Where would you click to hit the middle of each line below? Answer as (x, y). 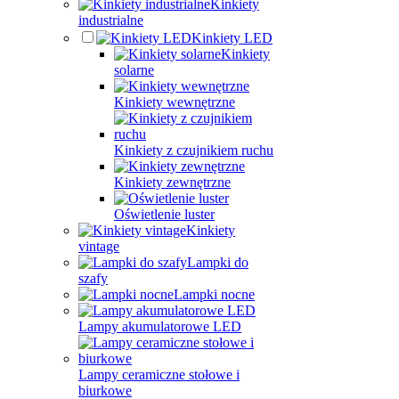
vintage (99, 246)
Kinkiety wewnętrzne (175, 102)
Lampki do (218, 262)
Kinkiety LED (232, 38)
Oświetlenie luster (164, 214)
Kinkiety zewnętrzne (172, 182)
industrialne (111, 20)
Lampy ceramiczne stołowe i (159, 375)
